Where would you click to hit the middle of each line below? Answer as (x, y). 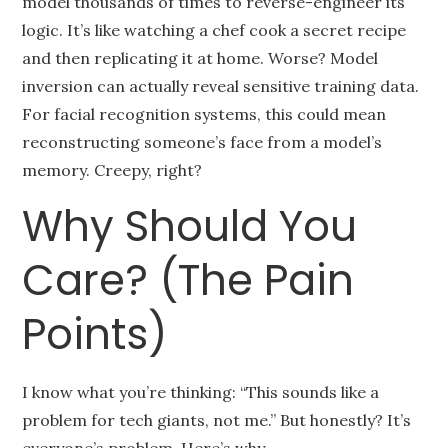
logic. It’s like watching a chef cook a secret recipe (214, 30)
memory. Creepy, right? (112, 170)
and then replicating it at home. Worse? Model (200, 58)
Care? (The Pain (188, 280)
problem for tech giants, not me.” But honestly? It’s (217, 420)
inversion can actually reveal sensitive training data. (221, 86)
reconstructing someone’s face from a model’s (202, 142)
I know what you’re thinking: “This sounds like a (201, 392)
